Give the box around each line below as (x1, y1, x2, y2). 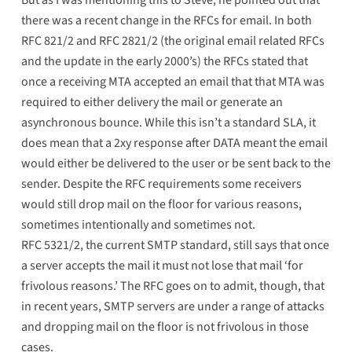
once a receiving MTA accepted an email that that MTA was (20, 73, 324, 91)
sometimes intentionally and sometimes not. (20, 216, 255, 234)
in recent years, (20, 298, 104, 316)
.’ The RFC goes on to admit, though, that (112, 277, 324, 295)
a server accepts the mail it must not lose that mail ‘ (20, 257, 288, 275)
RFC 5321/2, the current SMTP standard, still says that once (20, 236, 329, 255)
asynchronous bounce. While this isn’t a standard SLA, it (20, 114, 316, 132)
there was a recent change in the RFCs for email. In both (20, 12, 312, 30)
